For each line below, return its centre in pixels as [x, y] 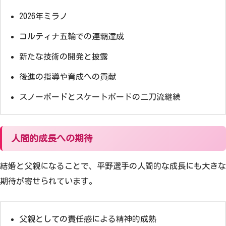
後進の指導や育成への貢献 [68, 76]
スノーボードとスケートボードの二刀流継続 [100, 97]
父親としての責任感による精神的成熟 [88, 219]
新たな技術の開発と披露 [64, 56]
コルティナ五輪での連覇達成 [72, 36]
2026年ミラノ [43, 16]
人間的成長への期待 [52, 138]
